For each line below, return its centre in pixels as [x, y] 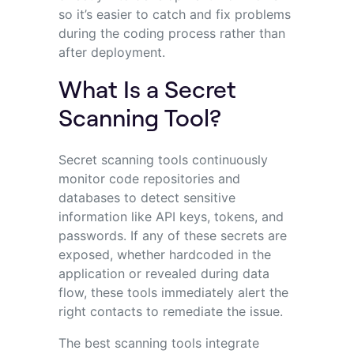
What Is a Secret [147, 88]
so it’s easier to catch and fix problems [174, 14]
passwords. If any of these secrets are [172, 235]
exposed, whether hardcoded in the [164, 254]
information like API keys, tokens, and [171, 216]
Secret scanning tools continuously [163, 159]
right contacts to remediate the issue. [170, 311]
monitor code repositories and [149, 178]
